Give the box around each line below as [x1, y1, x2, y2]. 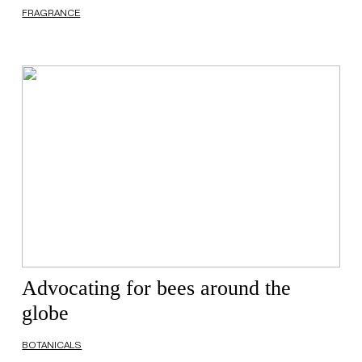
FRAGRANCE [22, 7, 81, 19]
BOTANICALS [22, 339, 82, 351]
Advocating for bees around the [22, 276, 292, 300]
